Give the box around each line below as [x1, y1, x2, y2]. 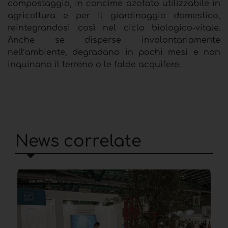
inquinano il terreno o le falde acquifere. [8, 60, 181, 69]
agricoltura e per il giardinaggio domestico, [8, 11, 220, 20]
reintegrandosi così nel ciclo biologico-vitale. [8, 23, 220, 33]
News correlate [15, 132, 141, 150]
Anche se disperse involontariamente [8, 35, 220, 45]
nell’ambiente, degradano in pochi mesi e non [8, 47, 220, 57]
